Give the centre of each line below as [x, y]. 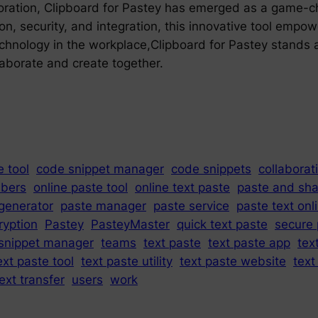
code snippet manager [100, 169]
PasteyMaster [130, 225]
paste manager [103, 206]
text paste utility [127, 262]
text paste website [233, 262]
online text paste [182, 188]
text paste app [249, 243]
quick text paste [222, 225]
